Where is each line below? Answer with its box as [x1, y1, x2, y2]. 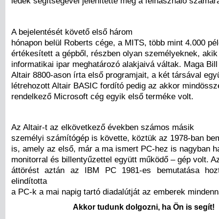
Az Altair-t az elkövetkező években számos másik [11, 122, 194, 132]
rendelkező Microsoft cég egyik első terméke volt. [11, 91, 194, 101]
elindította [11, 175, 47, 186]
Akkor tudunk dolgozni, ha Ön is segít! [73, 203, 215, 212]
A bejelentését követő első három [11, 26, 132, 37]
